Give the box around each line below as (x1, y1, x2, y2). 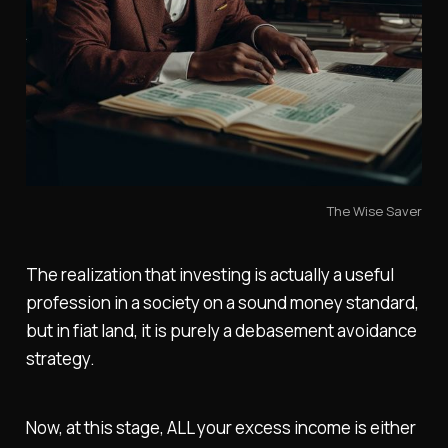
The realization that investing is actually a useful (25, 262, 394, 286)
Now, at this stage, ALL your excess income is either (25, 415, 416, 439)
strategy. (25, 346, 95, 370)
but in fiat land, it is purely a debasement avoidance (25, 318, 417, 342)
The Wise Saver (327, 202, 423, 221)
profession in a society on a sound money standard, (25, 290, 419, 314)
